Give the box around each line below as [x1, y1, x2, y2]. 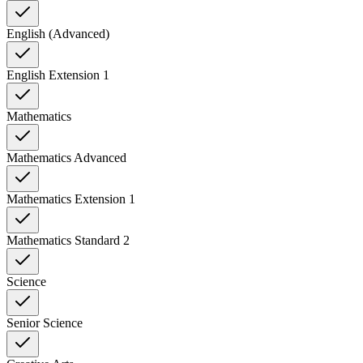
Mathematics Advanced [6, 150, 126, 164]
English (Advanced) [6, 26, 109, 41]
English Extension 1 [6, 67, 109, 82]
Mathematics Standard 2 [6, 233, 130, 247]
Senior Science [6, 315, 83, 330]
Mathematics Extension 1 [6, 191, 135, 206]
